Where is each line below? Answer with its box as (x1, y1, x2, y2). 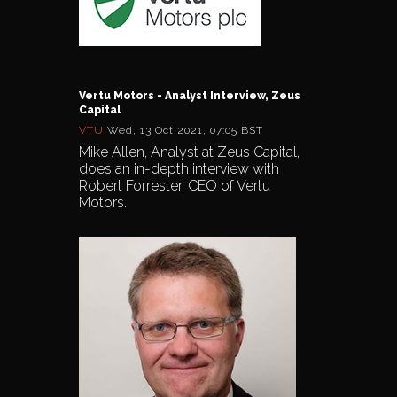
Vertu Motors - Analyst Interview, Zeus (79, 89, 300, 102)
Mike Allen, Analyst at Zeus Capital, (79, 143, 300, 160)
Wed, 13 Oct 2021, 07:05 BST (107, 123, 263, 136)
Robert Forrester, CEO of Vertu (79, 176, 270, 194)
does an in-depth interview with (79, 160, 279, 177)
